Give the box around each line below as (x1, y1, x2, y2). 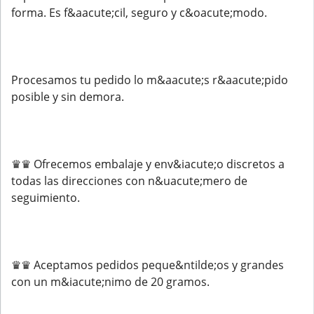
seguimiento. (11, 190, 80, 205)
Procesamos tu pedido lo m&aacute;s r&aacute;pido (11, 72, 288, 88)
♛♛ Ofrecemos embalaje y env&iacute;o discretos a (11, 156, 285, 172)
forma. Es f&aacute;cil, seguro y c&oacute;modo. (11, 5, 267, 20)
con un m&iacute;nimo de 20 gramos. (11, 274, 210, 289)
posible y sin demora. (11, 89, 124, 104)
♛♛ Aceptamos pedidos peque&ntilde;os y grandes (11, 257, 284, 273)
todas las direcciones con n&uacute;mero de (11, 173, 247, 189)
